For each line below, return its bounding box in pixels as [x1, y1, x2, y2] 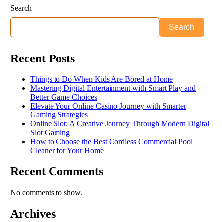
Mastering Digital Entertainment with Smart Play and [30, 84, 196, 93]
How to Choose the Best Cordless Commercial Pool [30, 137, 193, 146]
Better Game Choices [30, 93, 97, 102]
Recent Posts [10, 52, 75, 65]
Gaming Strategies [30, 111, 88, 119]
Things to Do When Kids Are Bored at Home [30, 75, 173, 84]
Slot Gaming [30, 128, 70, 137]
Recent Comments [10, 165, 103, 178]
